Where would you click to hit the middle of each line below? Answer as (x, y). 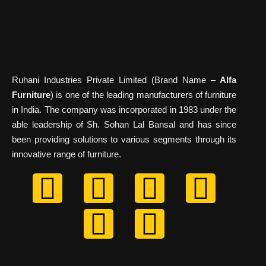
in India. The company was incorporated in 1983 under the (124, 110)
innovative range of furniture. (66, 154)
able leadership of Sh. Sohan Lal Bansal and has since (124, 125)
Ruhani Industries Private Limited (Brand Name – (114, 80)
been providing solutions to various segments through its (124, 140)
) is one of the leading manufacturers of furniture (144, 95)
